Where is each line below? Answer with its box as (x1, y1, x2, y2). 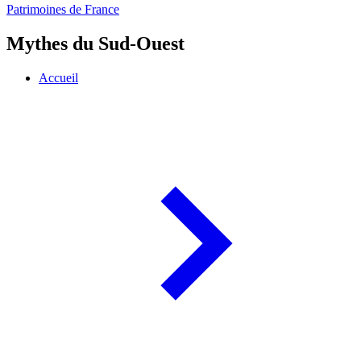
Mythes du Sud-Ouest (6, 33, 185, 55)
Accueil (39, 71, 78, 85)
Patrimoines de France (6, 2, 119, 17)
